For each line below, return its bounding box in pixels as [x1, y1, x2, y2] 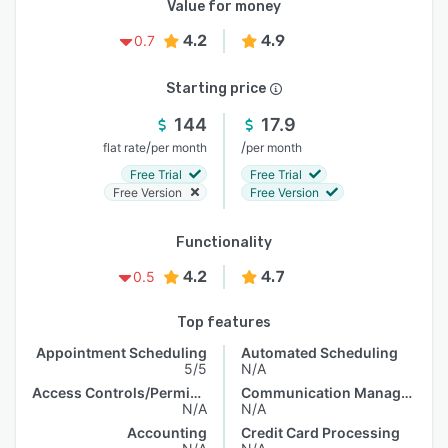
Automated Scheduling [241, 344, 398, 361]
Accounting [127, 424, 207, 441]
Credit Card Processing [241, 424, 400, 441]
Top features [177, 314, 271, 331]
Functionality [176, 234, 272, 251]
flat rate [103, 140, 146, 155]
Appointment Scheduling [36, 344, 207, 361]
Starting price [166, 80, 266, 97]
